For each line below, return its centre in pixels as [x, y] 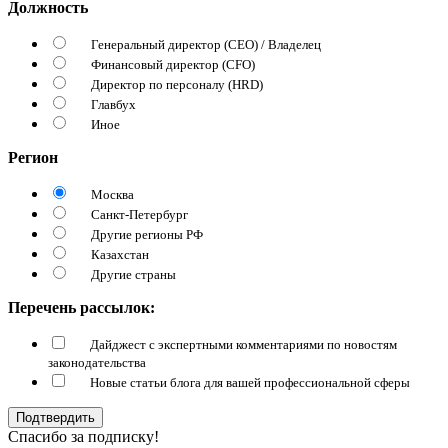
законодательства [97, 362]
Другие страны [133, 274]
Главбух [113, 104]
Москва [112, 194]
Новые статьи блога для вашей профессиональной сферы [250, 382]
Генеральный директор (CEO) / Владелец [206, 44]
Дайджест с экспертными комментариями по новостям [243, 344]
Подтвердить [55, 417]
